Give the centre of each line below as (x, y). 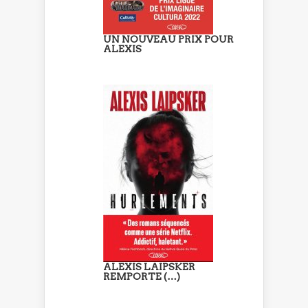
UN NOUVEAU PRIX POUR (168, 39)
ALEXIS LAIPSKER (149, 266)
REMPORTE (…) (142, 276)
